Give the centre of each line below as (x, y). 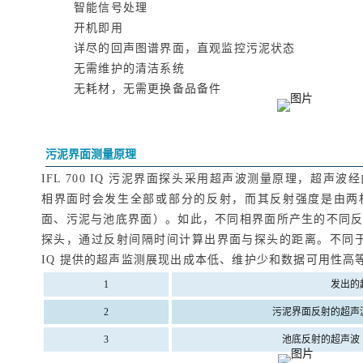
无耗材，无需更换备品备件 (148, 89)
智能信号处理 (111, 8)
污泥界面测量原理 (91, 154)
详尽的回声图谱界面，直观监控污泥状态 (185, 48)
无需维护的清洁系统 (129, 68)
